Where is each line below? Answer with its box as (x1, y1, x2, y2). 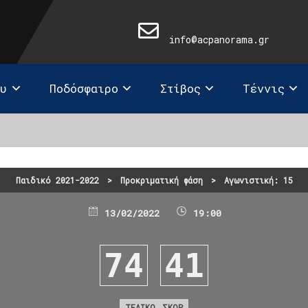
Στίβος (159, 80, 201, 96)
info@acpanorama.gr (168, 33, 269, 46)
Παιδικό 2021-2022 (15, 174, 99, 186)
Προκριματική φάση (120, 174, 203, 186)
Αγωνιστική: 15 (223, 174, 293, 186)
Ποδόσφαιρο (49, 80, 118, 96)
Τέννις (243, 80, 285, 96)
